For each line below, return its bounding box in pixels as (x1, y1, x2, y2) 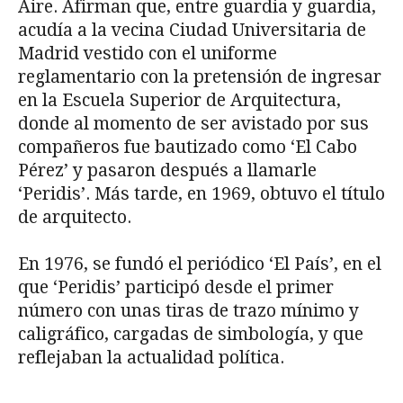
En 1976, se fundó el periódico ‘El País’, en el (18, 254, 381, 275)
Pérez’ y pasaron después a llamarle (18, 160, 317, 182)
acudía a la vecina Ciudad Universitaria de (18, 20, 366, 41)
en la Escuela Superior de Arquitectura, (18, 90, 341, 112)
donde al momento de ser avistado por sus (18, 113, 369, 135)
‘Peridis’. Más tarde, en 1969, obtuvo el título (18, 184, 385, 205)
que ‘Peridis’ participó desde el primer (18, 277, 334, 299)
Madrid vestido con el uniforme (18, 43, 277, 65)
